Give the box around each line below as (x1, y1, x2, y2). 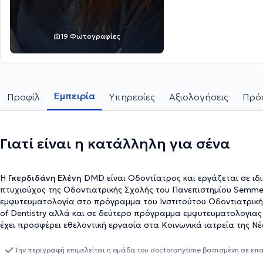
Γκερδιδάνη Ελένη (8, 173, 82, 183)
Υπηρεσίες (109, 91, 155, 103)
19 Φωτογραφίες (60, 32, 120, 41)
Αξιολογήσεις (169, 91, 228, 103)
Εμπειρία (54, 90, 95, 102)
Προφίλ (7, 91, 40, 103)
